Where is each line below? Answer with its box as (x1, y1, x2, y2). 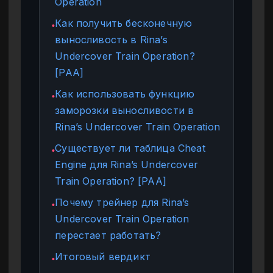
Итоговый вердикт (55, 250, 151, 263)
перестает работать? (55, 229, 161, 241)
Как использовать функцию (55, 87, 195, 100)
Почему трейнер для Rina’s (55, 196, 190, 208)
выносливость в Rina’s (55, 33, 168, 46)
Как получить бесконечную (55, 16, 193, 29)
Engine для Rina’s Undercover (55, 158, 199, 171)
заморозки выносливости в (55, 104, 194, 116)
